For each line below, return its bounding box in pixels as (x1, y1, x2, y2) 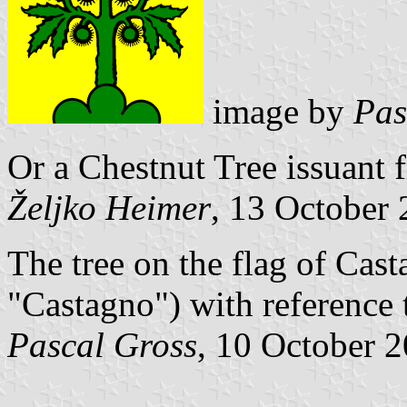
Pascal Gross (7, 324, 197, 364)
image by (203, 91, 353, 131)
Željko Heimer (7, 187, 211, 227)
